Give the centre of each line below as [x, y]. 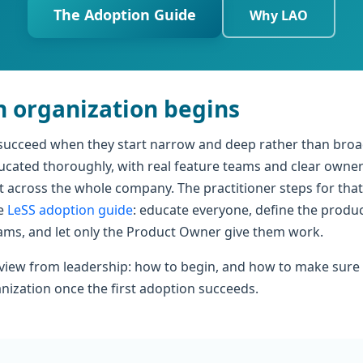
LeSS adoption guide [70, 210]
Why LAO [279, 15]
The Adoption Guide [125, 15]
